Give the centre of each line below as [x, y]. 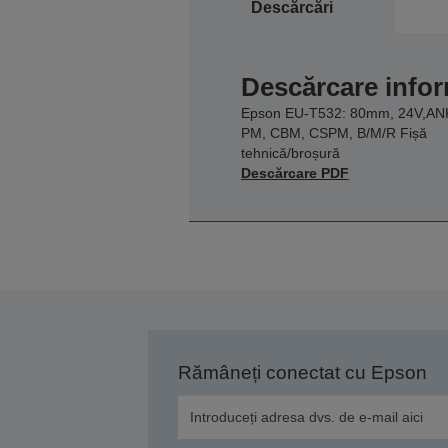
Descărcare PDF [294, 172]
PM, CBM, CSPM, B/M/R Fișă [333, 132]
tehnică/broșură [290, 152]
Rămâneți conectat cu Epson [302, 372]
